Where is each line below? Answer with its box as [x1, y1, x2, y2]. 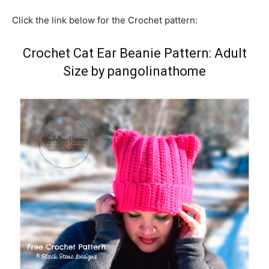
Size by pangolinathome [63, 64, 206, 79]
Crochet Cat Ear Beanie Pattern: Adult [22, 46, 247, 61]
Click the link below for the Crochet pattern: [12, 14, 198, 26]
